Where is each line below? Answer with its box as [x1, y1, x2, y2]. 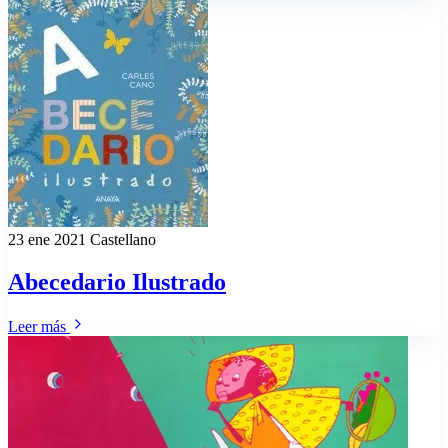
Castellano [90, 231, 156, 249]
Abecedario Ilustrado [8, 269, 226, 296]
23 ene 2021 [8, 231, 90, 249]
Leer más [8, 317, 70, 335]
